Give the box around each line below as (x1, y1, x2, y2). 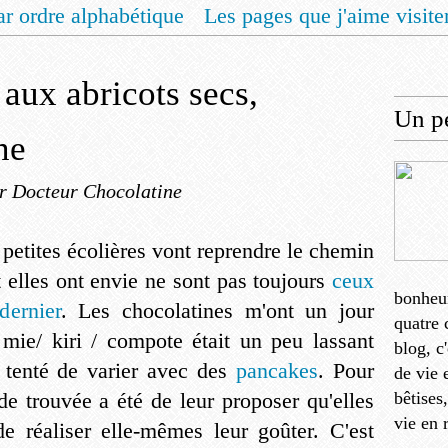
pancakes (236, 358, 319, 383)
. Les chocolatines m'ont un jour (60, 298, 374, 323)
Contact (347, 41, 416, 66)
